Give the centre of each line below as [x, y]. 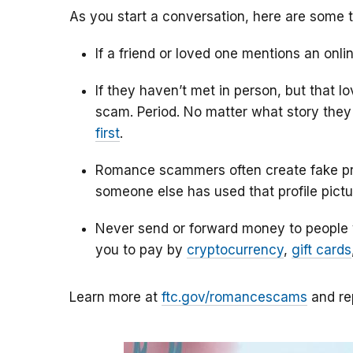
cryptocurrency [235, 250]
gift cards [321, 250]
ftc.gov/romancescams [234, 297]
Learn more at [115, 297]
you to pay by [141, 250]
